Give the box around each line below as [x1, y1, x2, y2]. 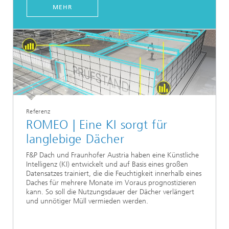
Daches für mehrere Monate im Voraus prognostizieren [26, 178, 196, 187]
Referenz [26, 108, 51, 115]
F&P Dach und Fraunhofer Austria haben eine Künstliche [26, 150, 199, 159]
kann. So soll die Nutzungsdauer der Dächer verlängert [26, 187, 194, 196]
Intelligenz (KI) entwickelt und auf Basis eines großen [26, 159, 188, 169]
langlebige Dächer [26, 132, 125, 147]
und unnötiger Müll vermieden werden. [26, 196, 148, 205]
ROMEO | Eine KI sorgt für [26, 118, 168, 132]
